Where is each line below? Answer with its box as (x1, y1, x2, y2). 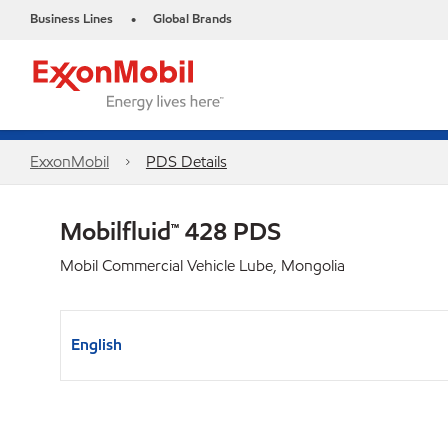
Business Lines (30, 10, 113, 28)
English (71, 334, 122, 355)
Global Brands (153, 10, 232, 28)
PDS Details (145, 151, 227, 172)
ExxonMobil (30, 151, 109, 172)
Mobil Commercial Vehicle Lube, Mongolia (60, 255, 345, 276)
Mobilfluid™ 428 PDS (60, 215, 281, 247)
